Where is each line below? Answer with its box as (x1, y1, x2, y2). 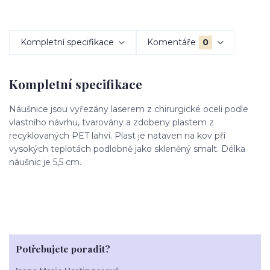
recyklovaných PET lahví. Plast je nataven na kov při (9, 130, 225, 141)
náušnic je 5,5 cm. (9, 156, 81, 168)
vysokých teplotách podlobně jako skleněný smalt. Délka (9, 143, 245, 154)
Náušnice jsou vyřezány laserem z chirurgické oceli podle (9, 103, 248, 115)
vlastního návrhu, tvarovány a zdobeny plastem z (9, 116, 214, 128)
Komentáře (147, 36, 196, 48)
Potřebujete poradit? (15, 242, 110, 256)
